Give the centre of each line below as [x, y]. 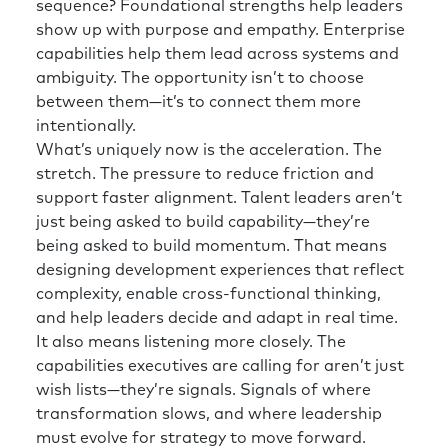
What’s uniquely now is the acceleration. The [209, 150]
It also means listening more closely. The [191, 342]
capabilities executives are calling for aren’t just [220, 366]
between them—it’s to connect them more [198, 102]
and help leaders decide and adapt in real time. [217, 318]
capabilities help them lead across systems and [217, 54]
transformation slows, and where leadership [209, 414]
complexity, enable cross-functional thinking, [208, 294]
